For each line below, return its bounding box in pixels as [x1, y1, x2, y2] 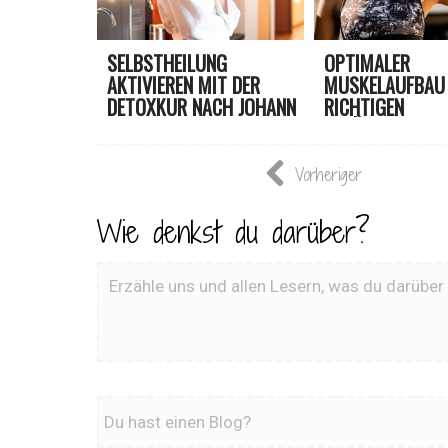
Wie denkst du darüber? [97, 212, 370, 253]
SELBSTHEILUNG [107, 48, 227, 79]
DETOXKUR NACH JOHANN [107, 92, 296, 123]
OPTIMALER [323, 48, 410, 79]
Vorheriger [294, 163, 362, 187]
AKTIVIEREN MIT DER [107, 70, 260, 101]
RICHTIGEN [323, 92, 404, 123]
